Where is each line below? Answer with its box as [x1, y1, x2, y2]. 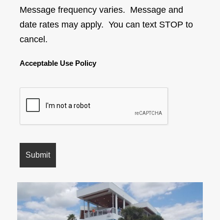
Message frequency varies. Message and [20, 4, 183, 15]
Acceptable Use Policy [20, 59, 96, 67]
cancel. [20, 34, 55, 44]
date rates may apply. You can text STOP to [20, 19, 193, 29]
